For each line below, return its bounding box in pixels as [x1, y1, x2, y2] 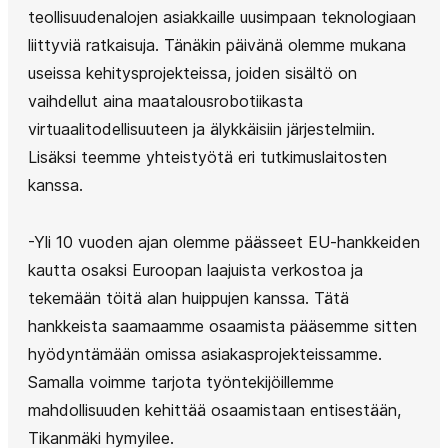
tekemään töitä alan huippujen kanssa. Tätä [28, 288, 349, 308]
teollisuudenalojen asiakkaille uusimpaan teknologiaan [28, 7, 416, 27]
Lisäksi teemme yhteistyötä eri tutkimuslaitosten [28, 147, 387, 167]
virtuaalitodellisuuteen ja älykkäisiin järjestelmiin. [28, 119, 375, 139]
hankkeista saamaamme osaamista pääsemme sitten [28, 316, 417, 336]
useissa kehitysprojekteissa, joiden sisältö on [28, 63, 357, 83]
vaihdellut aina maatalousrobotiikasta [28, 91, 303, 111]
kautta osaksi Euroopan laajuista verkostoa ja [28, 260, 363, 280]
